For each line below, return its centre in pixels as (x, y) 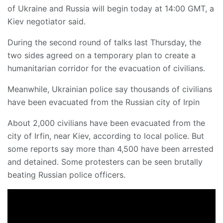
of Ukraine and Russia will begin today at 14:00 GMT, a (111, 9)
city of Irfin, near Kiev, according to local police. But (106, 136)
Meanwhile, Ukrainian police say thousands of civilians (110, 89)
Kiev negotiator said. (47, 22)
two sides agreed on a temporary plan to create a (102, 56)
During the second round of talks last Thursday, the (104, 43)
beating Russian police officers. (66, 175)
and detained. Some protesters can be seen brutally (105, 162)
